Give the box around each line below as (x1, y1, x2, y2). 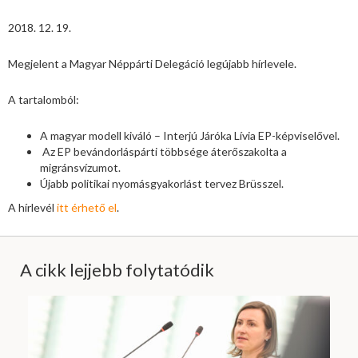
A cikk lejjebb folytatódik (20, 259, 214, 281)
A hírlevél (8, 201, 57, 215)
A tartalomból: (8, 93, 79, 107)
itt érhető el (57, 201, 117, 215)
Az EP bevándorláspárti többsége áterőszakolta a (40, 145, 287, 159)
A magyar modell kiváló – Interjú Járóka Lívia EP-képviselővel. (40, 129, 340, 143)
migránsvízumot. (40, 161, 121, 175)
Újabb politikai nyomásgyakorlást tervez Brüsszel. (40, 177, 284, 191)
